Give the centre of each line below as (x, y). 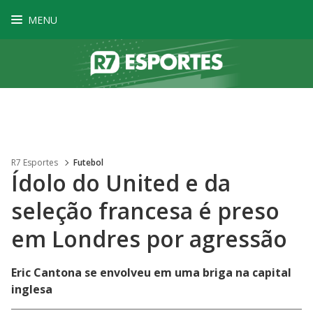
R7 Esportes (35, 162)
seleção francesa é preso (145, 211)
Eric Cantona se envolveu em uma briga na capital (151, 272)
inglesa (32, 289)
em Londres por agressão (149, 239)
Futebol (88, 162)
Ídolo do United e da (121, 183)
